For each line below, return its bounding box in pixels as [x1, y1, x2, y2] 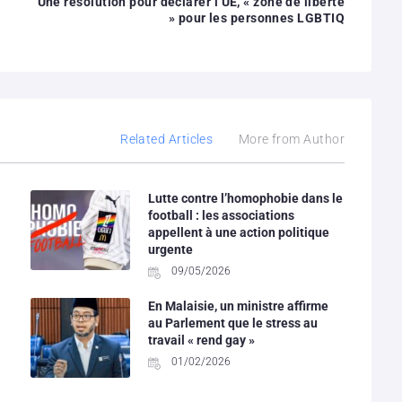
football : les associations [147, 207, 294, 223]
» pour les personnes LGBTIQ [168, 10, 345, 25]
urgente [147, 241, 193, 257]
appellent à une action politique [147, 224, 329, 240]
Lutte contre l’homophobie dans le [147, 190, 343, 205]
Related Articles [120, 131, 214, 146]
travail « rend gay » [147, 332, 255, 347]
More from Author [238, 131, 345, 146]
